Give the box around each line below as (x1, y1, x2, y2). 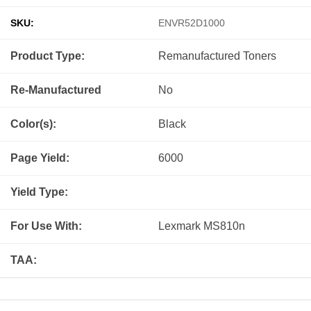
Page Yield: (10, 151, 69, 164)
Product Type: (10, 49, 85, 62)
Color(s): (10, 117, 56, 130)
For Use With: (10, 219, 82, 232)
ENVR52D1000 (158, 17, 225, 28)
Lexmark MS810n (158, 219, 245, 232)
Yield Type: (10, 185, 68, 198)
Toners (243, 49, 276, 62)
